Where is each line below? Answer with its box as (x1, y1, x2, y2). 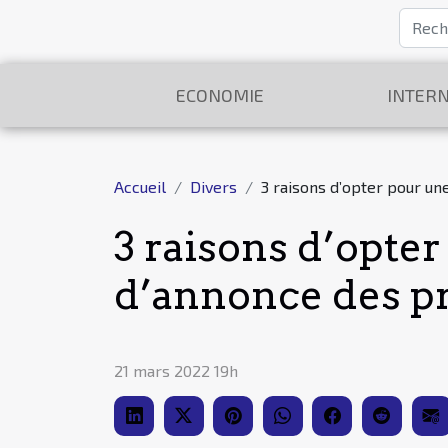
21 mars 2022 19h (114, 361, 238, 380)
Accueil (114, 177, 166, 196)
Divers (190, 177, 237, 196)
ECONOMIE (175, 84, 264, 106)
